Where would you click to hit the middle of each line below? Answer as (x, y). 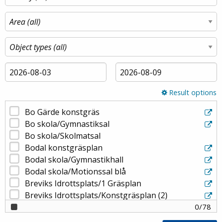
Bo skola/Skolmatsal (63, 136)
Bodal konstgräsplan (64, 147)
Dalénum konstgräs (62, 207)
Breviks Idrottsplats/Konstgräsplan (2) (96, 195)
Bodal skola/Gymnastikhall (74, 159)
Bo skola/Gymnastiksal (67, 124)
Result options (192, 92)
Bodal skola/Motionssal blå (76, 171)
